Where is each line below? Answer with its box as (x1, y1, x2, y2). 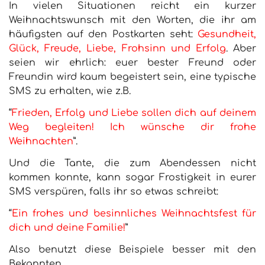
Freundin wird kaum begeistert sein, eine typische (9, 72, 256, 83)
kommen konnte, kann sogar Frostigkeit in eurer (9, 172, 256, 183)
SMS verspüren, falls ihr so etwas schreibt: (9, 186, 218, 197)
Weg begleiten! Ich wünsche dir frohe (9, 122, 256, 133)
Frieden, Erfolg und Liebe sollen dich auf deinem (12, 108, 256, 119)
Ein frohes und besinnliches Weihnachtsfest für (12, 208, 256, 219)
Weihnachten (9, 136, 73, 147)
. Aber (225, 43, 257, 54)
